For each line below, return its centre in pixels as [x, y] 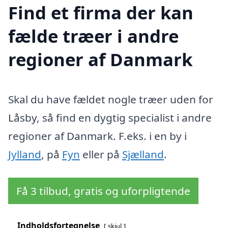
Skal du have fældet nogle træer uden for [111, 99]
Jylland [25, 154]
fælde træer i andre [93, 36]
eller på [101, 154]
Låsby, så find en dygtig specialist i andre [110, 117]
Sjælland [143, 154]
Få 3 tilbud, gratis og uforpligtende [103, 191]
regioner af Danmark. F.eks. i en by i [97, 136]
